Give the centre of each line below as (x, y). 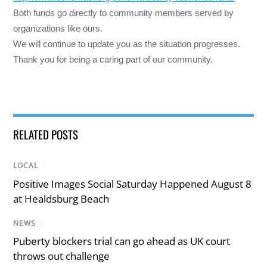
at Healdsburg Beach (61, 198)
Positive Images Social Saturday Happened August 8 (133, 184)
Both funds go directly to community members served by (124, 13)
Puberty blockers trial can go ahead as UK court (122, 241)
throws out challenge (62, 256)
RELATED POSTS (46, 134)
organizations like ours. (58, 29)
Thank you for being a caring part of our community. (113, 60)
